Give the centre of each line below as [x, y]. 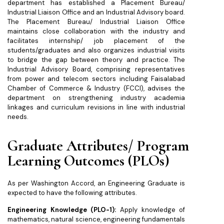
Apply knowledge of [151, 209]
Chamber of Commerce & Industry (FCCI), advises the [96, 88]
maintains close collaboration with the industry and [96, 31]
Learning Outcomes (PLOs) [88, 161]
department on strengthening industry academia [96, 98]
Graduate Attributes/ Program [98, 146]
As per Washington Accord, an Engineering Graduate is [96, 183]
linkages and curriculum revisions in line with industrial [96, 107]
